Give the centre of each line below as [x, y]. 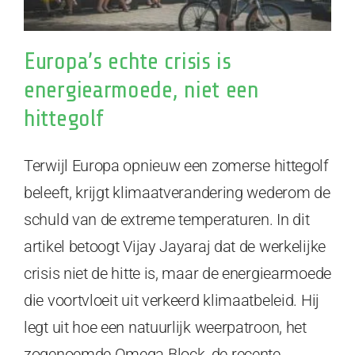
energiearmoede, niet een [141, 90]
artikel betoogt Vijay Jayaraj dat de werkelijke [175, 247]
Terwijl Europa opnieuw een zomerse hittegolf [176, 166]
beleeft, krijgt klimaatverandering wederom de [177, 193]
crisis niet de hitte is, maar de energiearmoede [177, 274]
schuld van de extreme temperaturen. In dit [167, 220]
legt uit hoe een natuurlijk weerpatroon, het [165, 328]
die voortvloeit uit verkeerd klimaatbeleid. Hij [172, 301]
